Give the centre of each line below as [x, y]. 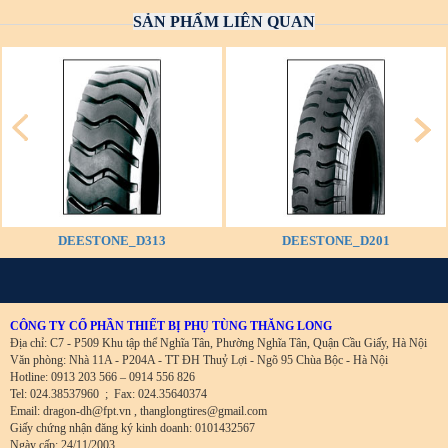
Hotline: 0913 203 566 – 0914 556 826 [102, 376]
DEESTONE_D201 [335, 241]
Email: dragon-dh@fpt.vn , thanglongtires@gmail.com [138, 410]
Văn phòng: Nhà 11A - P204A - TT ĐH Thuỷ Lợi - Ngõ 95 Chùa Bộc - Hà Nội [199, 359]
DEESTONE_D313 [111, 241]
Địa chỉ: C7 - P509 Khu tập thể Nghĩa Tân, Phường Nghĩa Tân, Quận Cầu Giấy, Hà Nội [218, 342]
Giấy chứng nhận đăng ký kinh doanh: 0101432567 [132, 427]
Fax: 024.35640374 [160, 393]
